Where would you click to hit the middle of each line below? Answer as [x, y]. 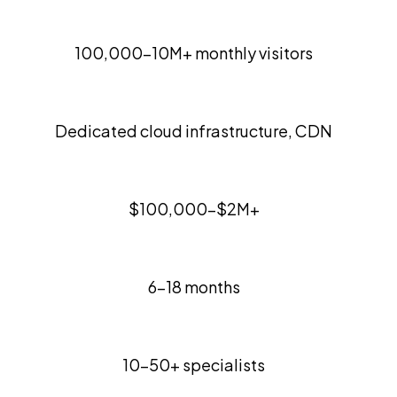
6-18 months [194, 286]
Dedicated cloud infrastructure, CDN [194, 130]
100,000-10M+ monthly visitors [194, 52]
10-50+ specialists [194, 364]
